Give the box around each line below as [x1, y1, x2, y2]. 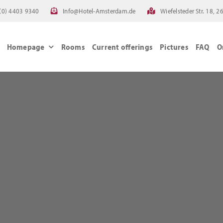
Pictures [160, 41, 188, 52]
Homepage [6, 41, 45, 52]
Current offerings [92, 41, 153, 52]
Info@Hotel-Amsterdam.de [63, 6, 136, 15]
